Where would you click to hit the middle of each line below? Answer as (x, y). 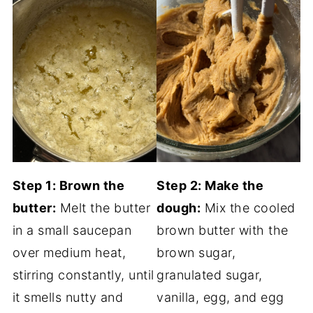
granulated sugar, (210, 275)
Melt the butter (103, 208)
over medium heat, (69, 252)
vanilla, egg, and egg (220, 297)
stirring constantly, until (83, 275)
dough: (179, 208)
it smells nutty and (68, 297)
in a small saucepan (72, 230)
